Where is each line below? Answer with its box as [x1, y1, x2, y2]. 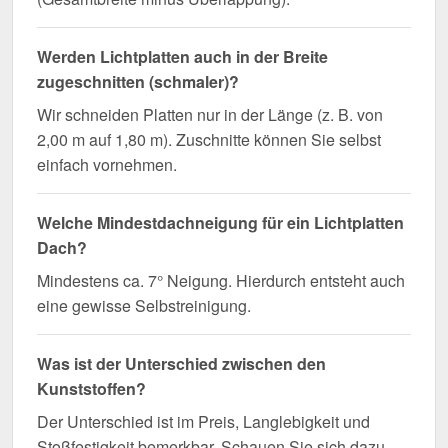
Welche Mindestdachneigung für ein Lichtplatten [37, 211, 404, 235]
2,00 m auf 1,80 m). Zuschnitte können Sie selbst [37, 128, 381, 152]
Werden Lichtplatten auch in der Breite [37, 45, 328, 69]
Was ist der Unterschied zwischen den [37, 352, 326, 376]
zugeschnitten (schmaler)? [37, 70, 239, 94]
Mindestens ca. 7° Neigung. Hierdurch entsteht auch [37, 269, 405, 293]
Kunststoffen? [37, 377, 146, 401]
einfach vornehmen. [37, 153, 177, 177]
